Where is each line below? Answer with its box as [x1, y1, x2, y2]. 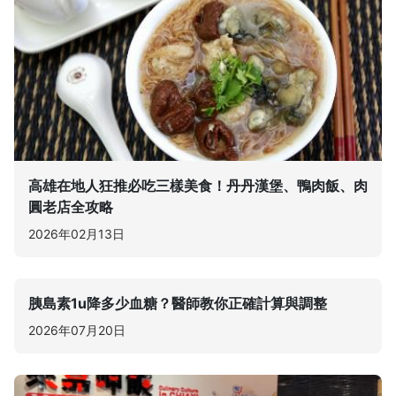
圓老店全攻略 [28, 198, 113, 216]
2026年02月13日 [28, 226, 125, 241]
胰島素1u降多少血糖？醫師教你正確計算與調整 [28, 294, 327, 312]
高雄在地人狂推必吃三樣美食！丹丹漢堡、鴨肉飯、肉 [28, 177, 368, 194]
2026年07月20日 [28, 323, 126, 338]
